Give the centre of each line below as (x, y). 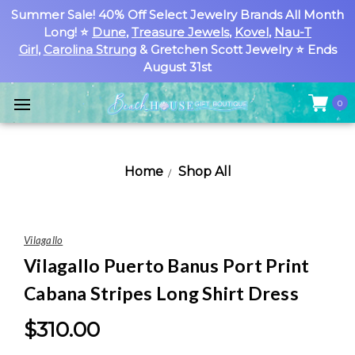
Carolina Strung (90, 50)
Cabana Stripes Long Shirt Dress (161, 293)
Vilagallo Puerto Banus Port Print (167, 265)
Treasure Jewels (180, 32)
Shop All (204, 172)
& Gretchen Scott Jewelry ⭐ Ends (236, 50)
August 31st (177, 67)
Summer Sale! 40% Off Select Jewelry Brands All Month (177, 15)
